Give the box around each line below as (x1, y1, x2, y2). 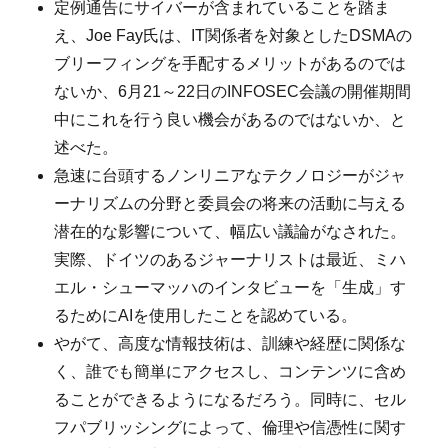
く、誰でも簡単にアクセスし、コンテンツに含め (54, 363, 407, 381)
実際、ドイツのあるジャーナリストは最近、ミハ (54, 251, 407, 269)
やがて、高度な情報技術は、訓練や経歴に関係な (54, 335, 407, 353)
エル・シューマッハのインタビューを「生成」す (54, 279, 407, 297)
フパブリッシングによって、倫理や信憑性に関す (54, 419, 407, 437)
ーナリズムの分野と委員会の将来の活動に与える (54, 195, 407, 213)
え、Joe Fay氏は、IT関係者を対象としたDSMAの (54, 27, 413, 45)
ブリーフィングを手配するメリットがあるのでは (54, 55, 407, 73)
